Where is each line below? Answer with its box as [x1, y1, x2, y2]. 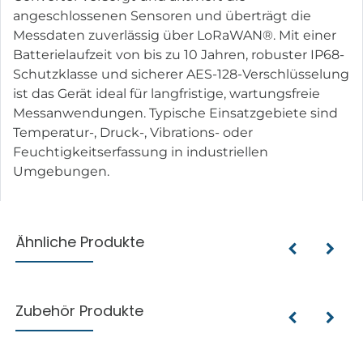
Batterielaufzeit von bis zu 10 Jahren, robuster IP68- [13, 46, 344, 62]
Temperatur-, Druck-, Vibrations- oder [13, 124, 253, 140]
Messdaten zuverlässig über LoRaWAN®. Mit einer [13, 27, 336, 43]
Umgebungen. [13, 163, 109, 179]
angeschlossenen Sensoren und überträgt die [13, 7, 311, 23]
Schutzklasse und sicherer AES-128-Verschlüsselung [13, 66, 349, 82]
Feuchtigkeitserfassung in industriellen [13, 143, 268, 160]
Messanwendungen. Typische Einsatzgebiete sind [13, 105, 338, 121]
